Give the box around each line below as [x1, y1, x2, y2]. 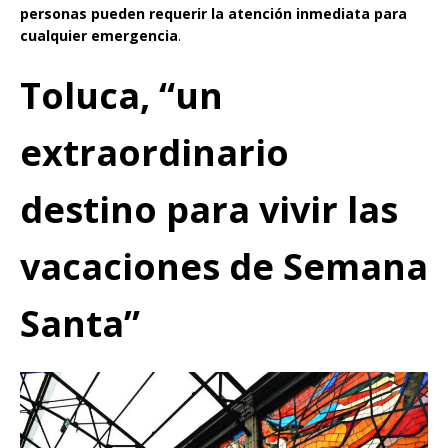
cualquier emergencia [20, 26, 178, 45]
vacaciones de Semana [20, 242, 428, 291]
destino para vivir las [20, 185, 398, 234]
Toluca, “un [20, 71, 223, 120]
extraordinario [20, 128, 289, 177]
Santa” [20, 299, 140, 348]
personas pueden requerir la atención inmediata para [20, 4, 407, 23]
